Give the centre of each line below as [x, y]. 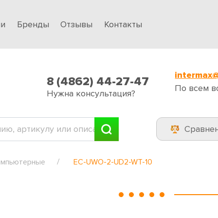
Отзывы [77, 24]
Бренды [33, 24]
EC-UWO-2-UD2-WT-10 [113, 162]
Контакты [123, 24]
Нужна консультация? [91, 93]
